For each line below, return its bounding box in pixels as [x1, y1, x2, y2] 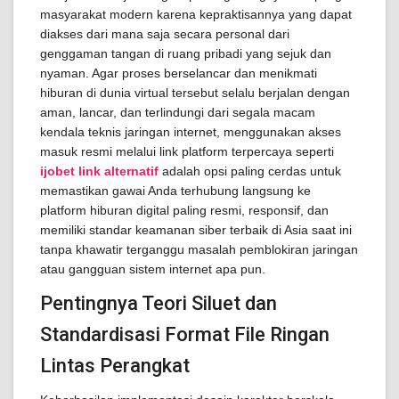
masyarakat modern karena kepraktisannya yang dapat [40, 7, 352, 21]
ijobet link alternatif [40, 164, 159, 178]
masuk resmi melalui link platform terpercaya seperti [40, 144, 334, 159]
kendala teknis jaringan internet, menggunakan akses [40, 125, 341, 139]
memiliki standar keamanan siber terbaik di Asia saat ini [40, 223, 352, 237]
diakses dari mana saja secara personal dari [40, 27, 289, 41]
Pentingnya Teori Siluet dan [40, 292, 277, 314]
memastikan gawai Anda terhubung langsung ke [40, 183, 311, 198]
